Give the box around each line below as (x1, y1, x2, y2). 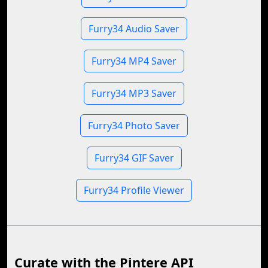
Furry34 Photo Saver (88, 119, 180, 132)
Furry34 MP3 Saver (92, 87, 176, 100)
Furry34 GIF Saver (94, 151, 174, 165)
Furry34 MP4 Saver (92, 54, 176, 68)
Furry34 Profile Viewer (84, 184, 184, 197)
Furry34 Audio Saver (89, 22, 179, 35)
